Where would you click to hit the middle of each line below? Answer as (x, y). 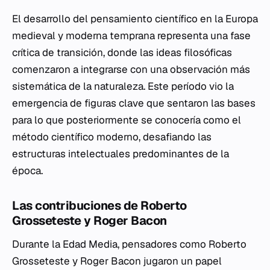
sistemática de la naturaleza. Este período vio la (123, 86)
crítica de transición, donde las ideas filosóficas (122, 52)
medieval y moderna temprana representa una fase (131, 36)
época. (27, 171)
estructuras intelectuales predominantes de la (121, 154)
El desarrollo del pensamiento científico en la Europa (135, 19)
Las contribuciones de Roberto (99, 206)
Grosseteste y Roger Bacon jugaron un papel (117, 261)
